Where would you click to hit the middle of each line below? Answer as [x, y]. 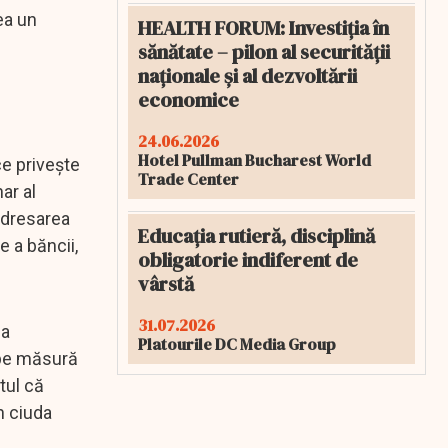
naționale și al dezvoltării [247, 76]
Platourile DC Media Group [237, 344]
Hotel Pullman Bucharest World [254, 160]
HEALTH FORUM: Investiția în [263, 28]
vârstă [166, 284]
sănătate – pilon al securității [264, 52]
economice [188, 100]
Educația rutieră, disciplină [256, 236]
